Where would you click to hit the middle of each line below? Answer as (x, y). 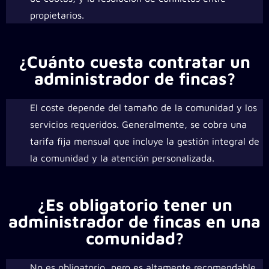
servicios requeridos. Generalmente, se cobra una (138, 124)
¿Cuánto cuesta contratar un (134, 62)
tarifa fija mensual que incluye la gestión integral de (145, 141)
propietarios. (57, 15)
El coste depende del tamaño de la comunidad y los (144, 107)
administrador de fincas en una (134, 221)
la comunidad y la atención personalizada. (122, 158)
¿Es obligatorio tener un (134, 204)
